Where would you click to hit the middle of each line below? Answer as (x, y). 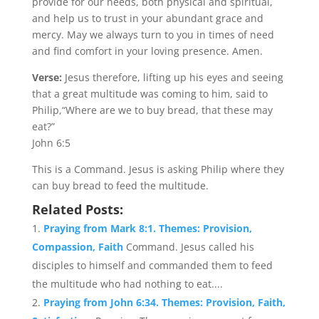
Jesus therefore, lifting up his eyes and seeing (174, 77)
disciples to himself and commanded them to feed (152, 265)
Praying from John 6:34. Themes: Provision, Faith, (164, 302)
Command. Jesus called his (190, 247)
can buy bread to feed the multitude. (120, 185)
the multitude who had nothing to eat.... (127, 284)
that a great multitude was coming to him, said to (150, 94)
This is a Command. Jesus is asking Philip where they (158, 169)
